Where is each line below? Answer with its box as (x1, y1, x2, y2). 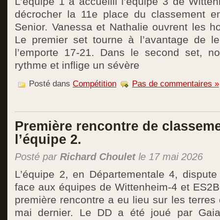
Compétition (73, 79, 116, 88)
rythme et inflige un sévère (15, 59, 139, 71)
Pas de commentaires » (132, 79, 219, 88)
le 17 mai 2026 (136, 151, 203, 162)
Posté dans (27, 79, 73, 88)
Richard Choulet (60, 151, 136, 162)
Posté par (15, 151, 60, 162)
